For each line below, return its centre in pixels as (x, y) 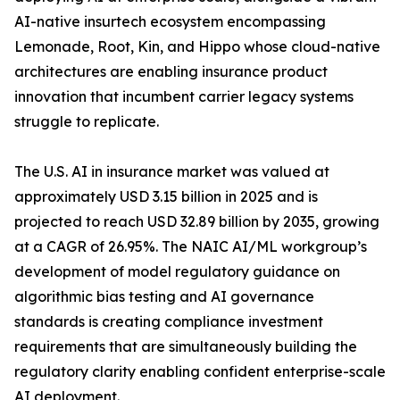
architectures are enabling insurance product (171, 72)
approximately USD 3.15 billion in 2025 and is (166, 197)
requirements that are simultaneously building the (186, 347)
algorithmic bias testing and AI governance (164, 297)
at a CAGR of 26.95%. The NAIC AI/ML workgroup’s (191, 247)
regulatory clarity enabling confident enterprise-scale (200, 372)
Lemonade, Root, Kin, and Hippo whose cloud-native (197, 47)
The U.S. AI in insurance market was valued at (172, 172)
